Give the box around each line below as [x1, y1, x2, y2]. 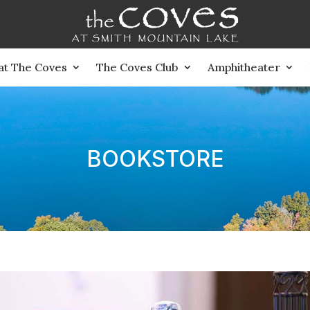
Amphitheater [208, 60, 280, 74]
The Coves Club [96, 60, 179, 74]
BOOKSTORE [86, 145, 224, 172]
